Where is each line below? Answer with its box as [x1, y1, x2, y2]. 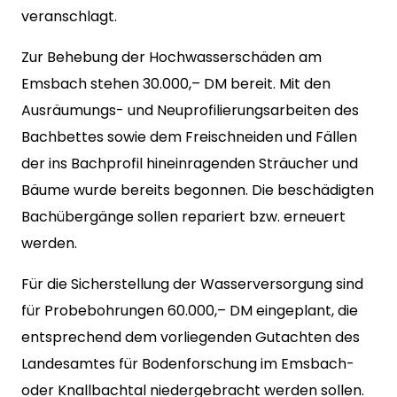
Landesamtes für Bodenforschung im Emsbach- [21, 354, 354, 374]
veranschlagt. [21, 6, 117, 27]
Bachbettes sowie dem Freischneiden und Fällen [21, 127, 357, 147]
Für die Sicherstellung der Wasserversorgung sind [21, 274, 363, 294]
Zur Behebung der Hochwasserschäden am [21, 47, 322, 67]
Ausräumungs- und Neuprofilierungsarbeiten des [21, 100, 359, 121]
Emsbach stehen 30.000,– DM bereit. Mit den [21, 74, 331, 94]
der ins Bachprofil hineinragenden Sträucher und [21, 153, 358, 174]
